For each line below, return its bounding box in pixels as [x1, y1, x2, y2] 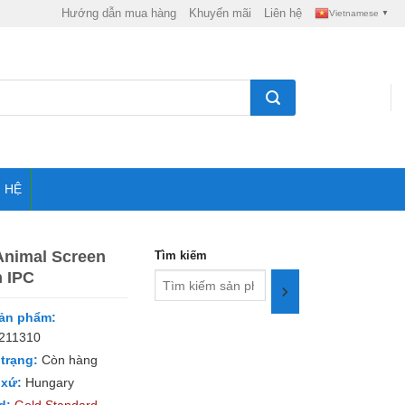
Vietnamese [328, 8, 379, 18]
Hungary [22, 375, 74, 390]
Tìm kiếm [155, 249, 207, 262]
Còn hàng [38, 353, 98, 367]
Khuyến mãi [188, 6, 251, 20]
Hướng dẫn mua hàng [61, 6, 176, 20]
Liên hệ [263, 6, 302, 20]
